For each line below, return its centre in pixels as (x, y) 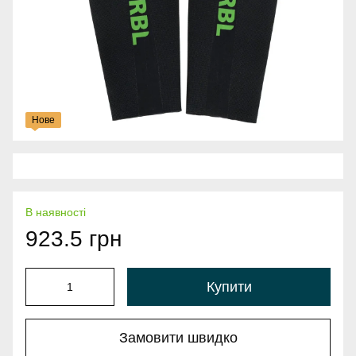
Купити (229, 287)
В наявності (56, 213)
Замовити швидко (178, 337)
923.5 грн (74, 239)
